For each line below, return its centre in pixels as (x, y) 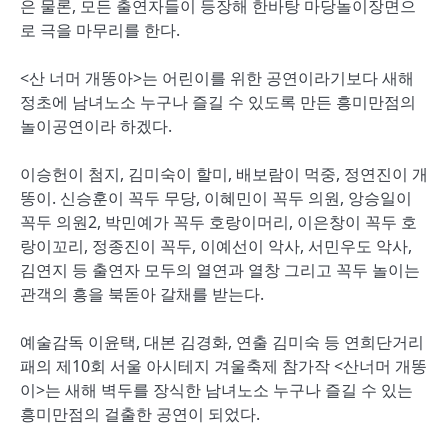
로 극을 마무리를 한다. (100, 30)
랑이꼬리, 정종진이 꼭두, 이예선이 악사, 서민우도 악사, (216, 246)
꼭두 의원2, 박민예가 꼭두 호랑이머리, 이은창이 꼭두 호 (218, 222)
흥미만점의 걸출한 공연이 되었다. (140, 414)
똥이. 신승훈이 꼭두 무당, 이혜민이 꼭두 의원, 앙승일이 (216, 198)
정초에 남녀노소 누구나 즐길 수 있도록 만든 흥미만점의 (218, 102)
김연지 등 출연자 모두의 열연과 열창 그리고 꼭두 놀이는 (220, 270)
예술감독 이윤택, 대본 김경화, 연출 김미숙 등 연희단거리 (222, 342)
